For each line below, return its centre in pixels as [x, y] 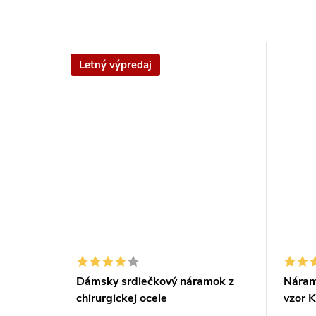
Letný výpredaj [115, 65]
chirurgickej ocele [122, 298]
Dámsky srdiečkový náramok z [155, 281]
